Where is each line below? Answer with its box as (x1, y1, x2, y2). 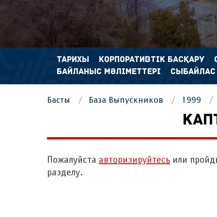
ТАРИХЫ (57, 56, 89, 64)
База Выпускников (89, 97, 163, 104)
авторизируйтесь (99, 156, 170, 165)
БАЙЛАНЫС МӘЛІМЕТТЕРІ (57, 68, 161, 76)
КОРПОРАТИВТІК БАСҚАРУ (99, 56, 204, 64)
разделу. (47, 169, 83, 177)
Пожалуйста (47, 156, 99, 165)
